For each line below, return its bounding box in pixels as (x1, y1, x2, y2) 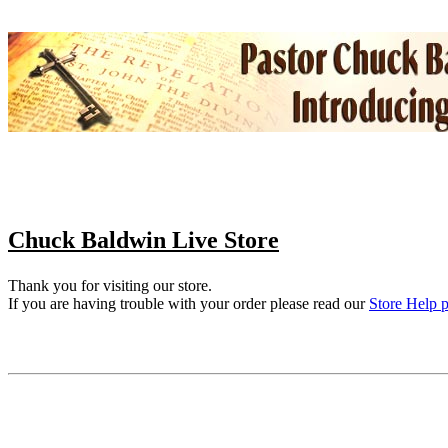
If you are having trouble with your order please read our (8, 295, 369, 313)
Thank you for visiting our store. (8, 277, 212, 295)
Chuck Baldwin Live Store (8, 226, 279, 253)
